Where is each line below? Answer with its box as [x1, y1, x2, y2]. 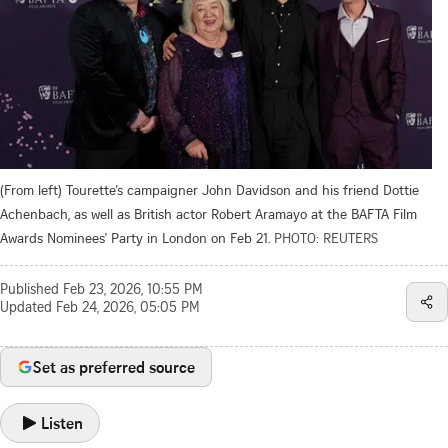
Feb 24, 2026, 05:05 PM [56, 301, 200, 316]
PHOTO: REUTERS [274, 227, 378, 247]
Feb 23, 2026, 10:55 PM [63, 283, 203, 298]
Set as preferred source [33, 355, 195, 378]
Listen [41, 411, 83, 434]
